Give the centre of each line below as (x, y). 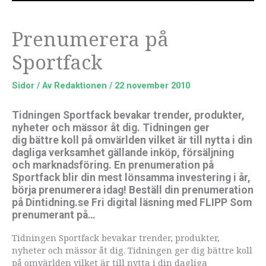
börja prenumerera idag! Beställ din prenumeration (133, 190)
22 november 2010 (152, 85)
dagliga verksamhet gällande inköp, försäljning (123, 152)
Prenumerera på (90, 39)
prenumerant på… (54, 215)
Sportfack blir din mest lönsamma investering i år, (131, 177)
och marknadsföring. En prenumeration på (113, 165)
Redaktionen (82, 85)
